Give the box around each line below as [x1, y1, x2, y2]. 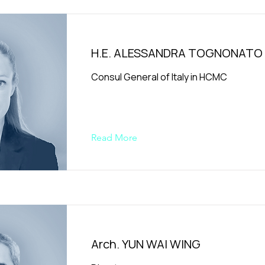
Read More [91, 132, 137, 143]
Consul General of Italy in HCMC [91, 70, 227, 83]
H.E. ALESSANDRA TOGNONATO [91, 45, 263, 61]
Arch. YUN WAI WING [91, 236, 201, 252]
